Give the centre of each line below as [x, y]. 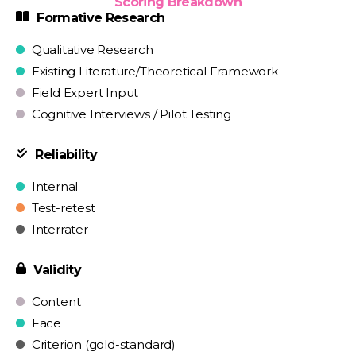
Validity [56, 270]
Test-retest [62, 208]
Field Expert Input [84, 93]
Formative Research [99, 18]
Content [55, 302]
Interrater [58, 229]
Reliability [65, 155]
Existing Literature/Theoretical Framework [153, 71]
